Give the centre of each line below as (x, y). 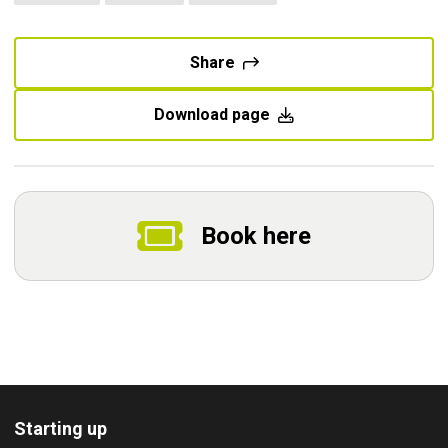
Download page (212, 114)
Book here (256, 236)
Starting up (60, 428)
